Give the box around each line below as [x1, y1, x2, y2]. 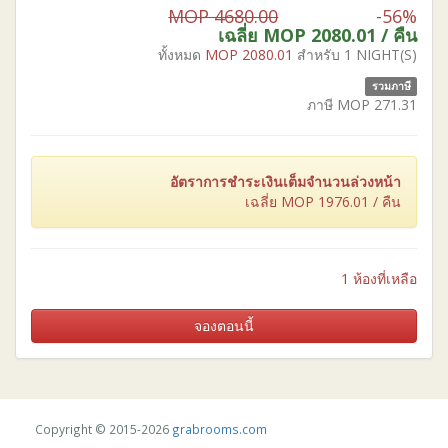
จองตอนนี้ [194, 315, 254, 335]
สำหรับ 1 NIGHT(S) [297, 44, 417, 64]
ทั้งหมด [158, 44, 205, 64]
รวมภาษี [371, 78, 411, 93]
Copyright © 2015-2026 [35, 420, 172, 437]
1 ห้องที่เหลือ [341, 268, 417, 288]
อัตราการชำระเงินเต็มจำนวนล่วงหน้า [170, 171, 401, 191]
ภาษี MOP [307, 94, 374, 114]
